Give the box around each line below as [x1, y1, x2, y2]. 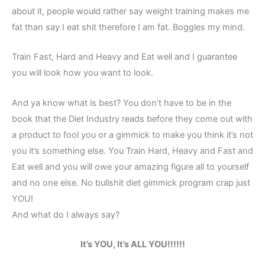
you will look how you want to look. [12, 67, 153, 79]
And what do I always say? [12, 209, 119, 220]
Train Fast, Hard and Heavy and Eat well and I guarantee [12, 51, 237, 63]
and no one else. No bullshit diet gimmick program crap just [12, 177, 250, 188]
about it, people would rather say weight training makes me [12, 6, 249, 17]
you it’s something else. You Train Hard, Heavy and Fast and [12, 145, 253, 156]
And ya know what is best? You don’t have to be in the [12, 97, 231, 108]
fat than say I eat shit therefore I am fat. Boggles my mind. [12, 22, 245, 33]
